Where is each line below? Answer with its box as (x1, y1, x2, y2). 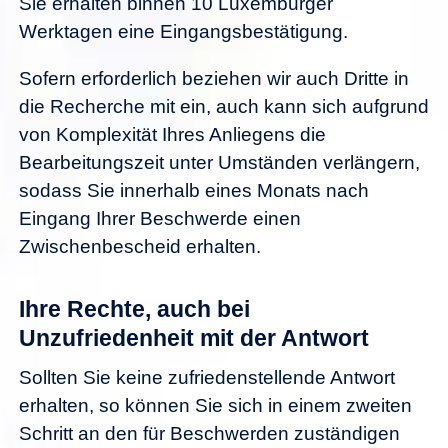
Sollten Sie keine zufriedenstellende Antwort (19, 367, 395, 389)
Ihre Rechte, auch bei (19, 295, 250, 322)
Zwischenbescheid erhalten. (19, 235, 261, 257)
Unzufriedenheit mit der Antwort (19, 324, 369, 351)
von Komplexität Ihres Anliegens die (19, 123, 326, 145)
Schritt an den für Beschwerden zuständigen (19, 423, 400, 445)
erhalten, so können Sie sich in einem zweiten (19, 395, 412, 417)
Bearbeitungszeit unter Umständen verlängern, (19, 151, 420, 173)
